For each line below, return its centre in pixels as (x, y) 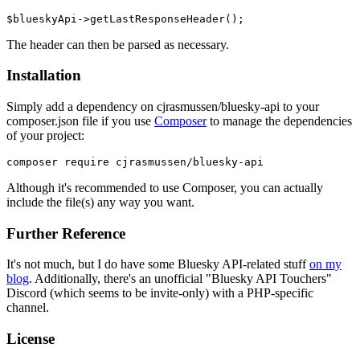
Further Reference (66, 233)
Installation (44, 76)
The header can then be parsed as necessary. (118, 44)
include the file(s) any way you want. (100, 202)
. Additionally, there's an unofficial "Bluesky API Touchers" (180, 279)
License (31, 339)
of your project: (45, 135)
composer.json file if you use (80, 121)
